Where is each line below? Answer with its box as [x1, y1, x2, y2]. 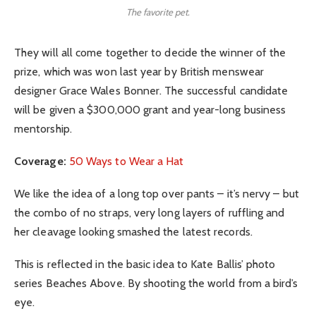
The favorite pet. [126, 6, 190, 18]
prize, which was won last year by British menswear [14, 64, 264, 78]
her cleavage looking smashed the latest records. [14, 225, 253, 239]
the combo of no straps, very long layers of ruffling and [14, 206, 285, 220]
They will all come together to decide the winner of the [14, 45, 286, 59]
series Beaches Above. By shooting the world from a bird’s [14, 276, 298, 291]
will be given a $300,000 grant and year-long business [14, 102, 286, 116]
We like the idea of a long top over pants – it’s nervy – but [14, 187, 299, 201]
